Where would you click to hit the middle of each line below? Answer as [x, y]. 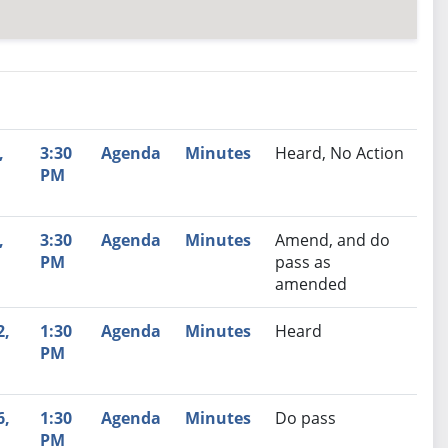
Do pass [305, 418]
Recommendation [142, 152]
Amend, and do [332, 240]
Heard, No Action [339, 153]
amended [310, 284]
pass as [302, 262]
